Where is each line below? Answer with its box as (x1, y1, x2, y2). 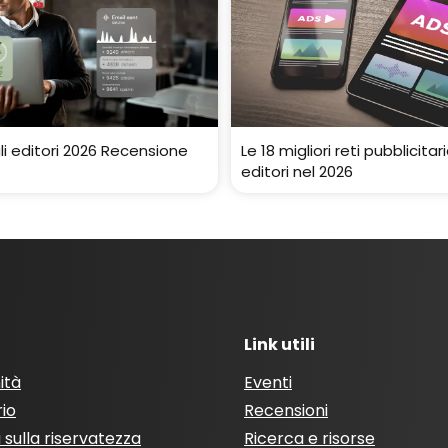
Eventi (244, 371, 292, 394)
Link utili (244, 333, 315, 356)
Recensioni (244, 399, 328, 422)
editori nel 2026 (240, 161, 353, 182)
